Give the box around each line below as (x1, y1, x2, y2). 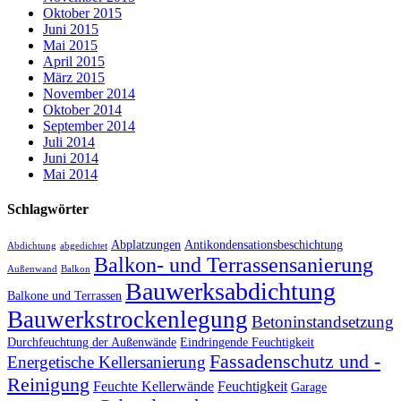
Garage (291, 380, 327, 395)
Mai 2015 (43, 37, 98, 53)
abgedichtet (60, 241, 107, 252)
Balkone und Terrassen (7, 289, 122, 303)
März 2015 (43, 69, 105, 85)
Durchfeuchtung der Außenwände (7, 336, 176, 350)
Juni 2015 (43, 21, 98, 37)
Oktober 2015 (43, 4, 122, 21)
